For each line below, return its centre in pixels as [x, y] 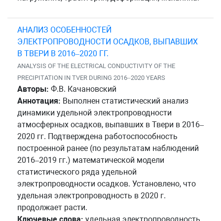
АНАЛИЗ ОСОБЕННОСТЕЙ [64, 30]
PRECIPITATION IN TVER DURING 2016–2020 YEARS [91, 77]
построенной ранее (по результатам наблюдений [108, 148]
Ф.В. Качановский [83, 89]
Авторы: [33, 89]
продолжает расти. [52, 207]
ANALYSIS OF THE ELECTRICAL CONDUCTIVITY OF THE [96, 66]
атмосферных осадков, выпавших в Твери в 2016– [110, 124]
